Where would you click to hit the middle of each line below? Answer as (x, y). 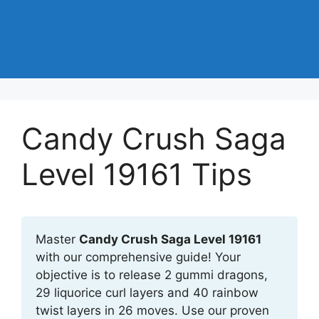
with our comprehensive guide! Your (138, 257)
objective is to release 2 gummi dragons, (152, 275)
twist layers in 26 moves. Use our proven (152, 310)
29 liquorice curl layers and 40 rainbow (147, 293)
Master (57, 239)
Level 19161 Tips (137, 174)
